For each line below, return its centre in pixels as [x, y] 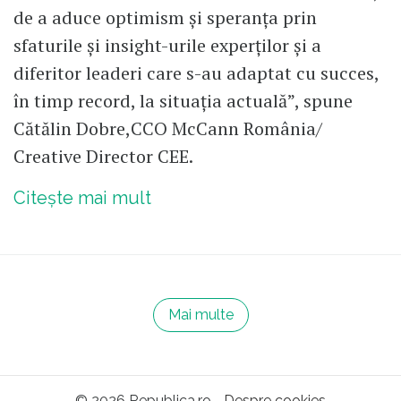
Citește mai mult [82, 197]
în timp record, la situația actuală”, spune [183, 100]
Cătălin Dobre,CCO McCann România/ [168, 128]
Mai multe [200, 314]
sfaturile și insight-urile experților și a [167, 45]
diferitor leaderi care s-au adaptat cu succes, [196, 73]
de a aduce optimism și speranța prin [165, 17]
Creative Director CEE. [103, 156]
